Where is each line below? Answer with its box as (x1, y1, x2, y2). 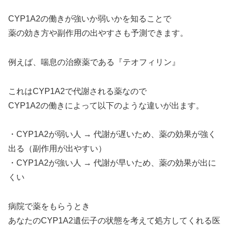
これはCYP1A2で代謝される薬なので (8, 86, 147, 96)
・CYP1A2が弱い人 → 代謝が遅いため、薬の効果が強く (8, 130, 216, 139)
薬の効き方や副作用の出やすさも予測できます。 (8, 28, 188, 37)
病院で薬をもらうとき (8, 202, 90, 211)
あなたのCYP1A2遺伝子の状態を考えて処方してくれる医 (8, 216, 220, 225)
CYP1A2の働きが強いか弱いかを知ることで (8, 14, 171, 23)
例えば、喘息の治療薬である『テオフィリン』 (8, 57, 180, 66)
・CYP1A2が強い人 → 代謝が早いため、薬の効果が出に (8, 158, 216, 168)
